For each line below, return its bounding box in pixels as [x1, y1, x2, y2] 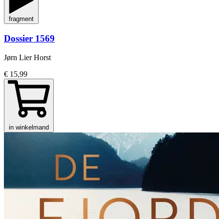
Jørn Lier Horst [4, 53, 51, 62]
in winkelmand [9, 123, 49, 131]
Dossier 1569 [4, 33, 55, 44]
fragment [9, 15, 34, 23]
